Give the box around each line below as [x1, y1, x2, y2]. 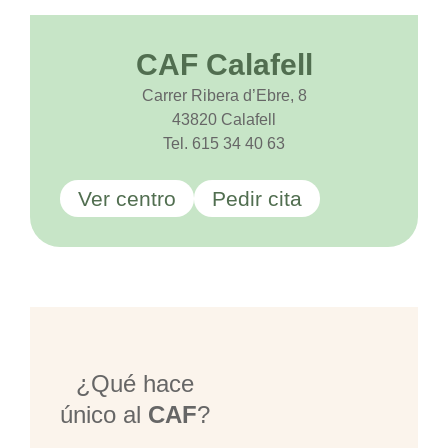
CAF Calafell [135, 48, 313, 81]
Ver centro [78, 187, 176, 211]
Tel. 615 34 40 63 [163, 135, 285, 152]
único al [60, 401, 148, 429]
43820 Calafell [172, 111, 276, 128]
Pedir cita [212, 187, 302, 211]
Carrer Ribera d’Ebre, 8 [141, 87, 307, 104]
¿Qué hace [76, 370, 194, 398]
